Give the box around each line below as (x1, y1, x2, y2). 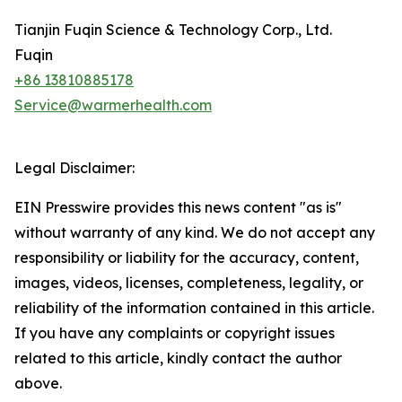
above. (14, 374, 62, 392)
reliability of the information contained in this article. (14, 299, 374, 317)
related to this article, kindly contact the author (14, 349, 342, 367)
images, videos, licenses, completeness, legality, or (14, 274, 363, 292)
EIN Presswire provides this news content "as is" (14, 198, 342, 216)
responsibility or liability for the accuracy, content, (14, 249, 359, 267)
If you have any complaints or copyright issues (14, 324, 335, 342)
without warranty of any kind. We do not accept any (14, 223, 375, 241)
